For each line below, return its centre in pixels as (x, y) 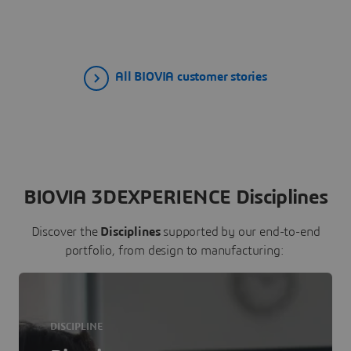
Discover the (66, 232)
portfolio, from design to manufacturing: (175, 250)
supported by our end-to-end (242, 232)
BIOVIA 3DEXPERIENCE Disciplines (175, 197)
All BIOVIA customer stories (191, 77)
